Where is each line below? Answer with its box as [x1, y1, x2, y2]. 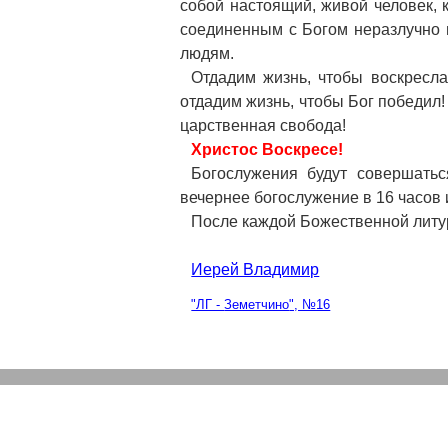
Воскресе [262, 141, 339, 158]
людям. [180, 45, 234, 62]
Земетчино [224, 297, 290, 312]
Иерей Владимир [191, 261, 320, 278]
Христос [191, 141, 263, 158]
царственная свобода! [180, 117, 346, 134]
